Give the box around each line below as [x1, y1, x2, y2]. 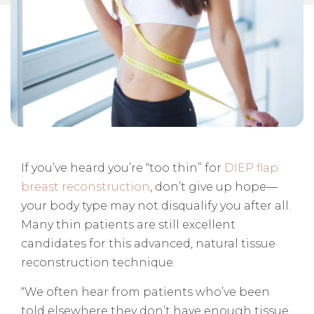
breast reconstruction [21, 180, 150, 194]
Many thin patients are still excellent [21, 218, 235, 232]
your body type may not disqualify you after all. [21, 199, 291, 213]
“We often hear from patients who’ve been [21, 285, 270, 299]
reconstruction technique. [21, 256, 178, 270]
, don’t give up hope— [150, 180, 278, 194]
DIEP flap [224, 161, 278, 175]
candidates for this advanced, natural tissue [21, 237, 275, 251]
